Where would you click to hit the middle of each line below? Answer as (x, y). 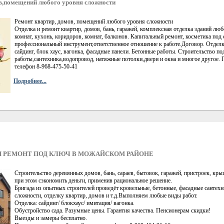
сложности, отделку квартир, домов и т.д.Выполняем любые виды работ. (106, 195)
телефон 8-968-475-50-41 (46, 66)
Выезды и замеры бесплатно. (51, 218)
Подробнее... (30, 81)
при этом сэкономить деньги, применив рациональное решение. (93, 180)
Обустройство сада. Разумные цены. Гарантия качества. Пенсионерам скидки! (112, 210)
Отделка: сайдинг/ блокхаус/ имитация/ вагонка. (74, 203)
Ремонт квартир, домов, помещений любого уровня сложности (94, 21)
